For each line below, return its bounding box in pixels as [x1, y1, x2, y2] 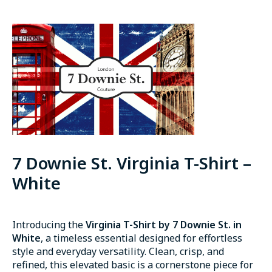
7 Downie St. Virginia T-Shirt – [12, 151, 251, 174]
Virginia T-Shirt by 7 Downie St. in [86, 217, 242, 231]
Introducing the [12, 217, 86, 231]
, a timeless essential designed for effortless [41, 231, 242, 245]
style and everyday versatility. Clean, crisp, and [12, 244, 224, 258]
